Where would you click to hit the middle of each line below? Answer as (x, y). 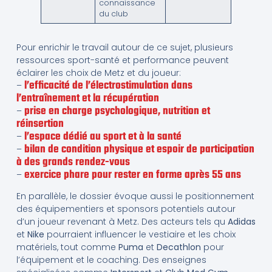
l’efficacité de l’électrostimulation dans (108, 86)
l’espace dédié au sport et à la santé (103, 137)
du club (114, 13)
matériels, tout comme (67, 247)
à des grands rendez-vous (73, 162)
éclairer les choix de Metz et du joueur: (98, 73)
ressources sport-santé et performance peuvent (122, 60)
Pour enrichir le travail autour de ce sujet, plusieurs (124, 47)
